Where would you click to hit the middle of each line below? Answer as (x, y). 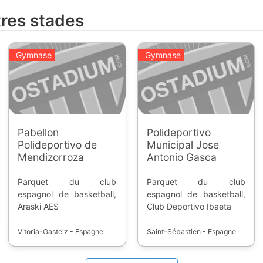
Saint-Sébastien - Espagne (191, 231)
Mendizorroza (50, 157)
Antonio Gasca (181, 157)
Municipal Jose (183, 144)
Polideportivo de (57, 144)
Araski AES (38, 206)
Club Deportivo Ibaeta (189, 206)
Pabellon (38, 132)
